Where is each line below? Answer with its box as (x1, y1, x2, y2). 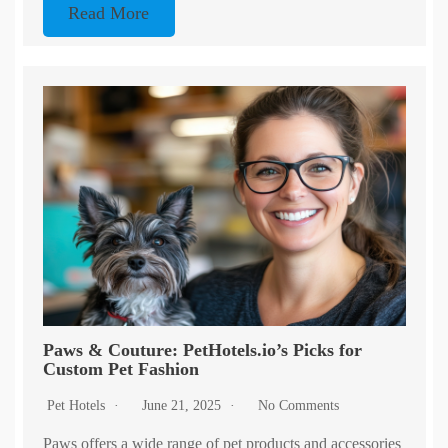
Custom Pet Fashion (42, 358, 199, 379)
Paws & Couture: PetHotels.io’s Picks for (42, 339, 362, 360)
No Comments (257, 397, 339, 413)
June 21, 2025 (141, 397, 225, 413)
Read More (68, 3, 150, 24)
